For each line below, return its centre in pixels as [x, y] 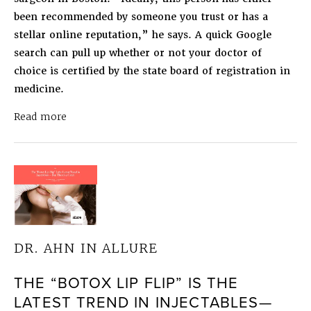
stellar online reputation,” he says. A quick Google [143, 34]
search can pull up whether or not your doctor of [138, 52]
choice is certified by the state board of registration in [152, 70]
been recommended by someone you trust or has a [141, 16]
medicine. [39, 89]
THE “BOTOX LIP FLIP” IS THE [126, 283]
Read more [40, 116]
